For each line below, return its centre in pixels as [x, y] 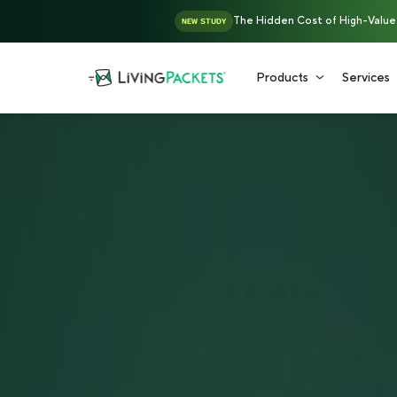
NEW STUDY [203, 21]
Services [366, 78]
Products [282, 78]
